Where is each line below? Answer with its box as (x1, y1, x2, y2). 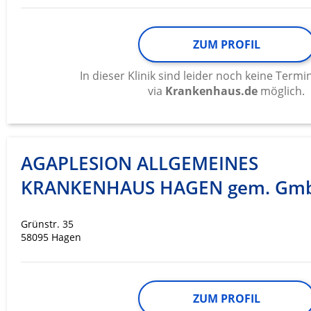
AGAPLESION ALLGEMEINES (21, 151, 258, 176)
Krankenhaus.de (165, 83, 258, 99)
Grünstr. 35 (21, 217, 74, 231)
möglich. (258, 83, 305, 99)
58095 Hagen (21, 230, 81, 244)
